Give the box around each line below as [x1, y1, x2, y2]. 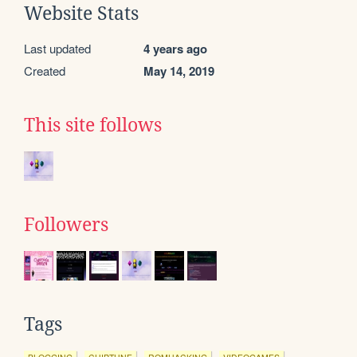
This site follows [24, 114, 162, 135]
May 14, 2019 [143, 61, 214, 80]
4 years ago [143, 39, 207, 57]
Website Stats [24, 2, 139, 24]
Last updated [24, 39, 91, 57]
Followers [24, 214, 108, 235]
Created [24, 61, 65, 79]
